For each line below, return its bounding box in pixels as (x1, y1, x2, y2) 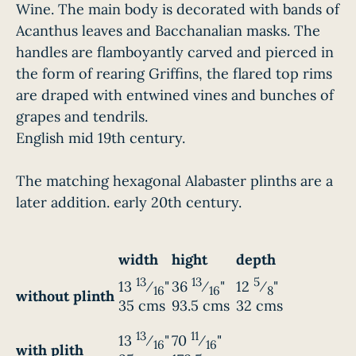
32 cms (236, 296, 283, 315)
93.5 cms (172, 296, 230, 315)
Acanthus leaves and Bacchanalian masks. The (16, 21, 320, 41)
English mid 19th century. (16, 129, 185, 148)
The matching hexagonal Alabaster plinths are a (16, 172, 333, 191)
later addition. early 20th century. (16, 193, 242, 212)
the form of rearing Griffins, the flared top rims (16, 64, 332, 83)
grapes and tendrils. (16, 107, 148, 126)
